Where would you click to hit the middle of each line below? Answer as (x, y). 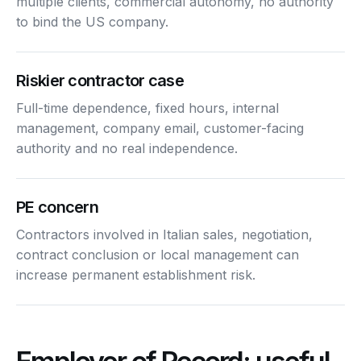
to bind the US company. (92, 21)
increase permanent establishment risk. (136, 274)
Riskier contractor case (100, 80)
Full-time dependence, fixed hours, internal (147, 108)
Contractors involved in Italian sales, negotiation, (164, 234)
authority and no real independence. (127, 148)
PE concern (57, 207)
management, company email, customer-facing (160, 128)
